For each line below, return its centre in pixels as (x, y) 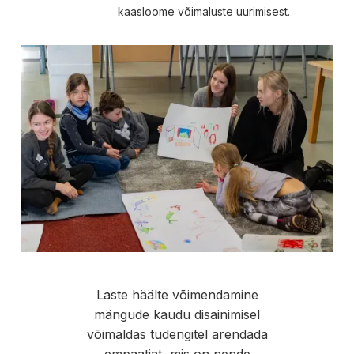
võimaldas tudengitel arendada (177, 335)
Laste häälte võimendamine (177, 295)
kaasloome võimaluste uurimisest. (203, 11)
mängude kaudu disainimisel (177, 315)
